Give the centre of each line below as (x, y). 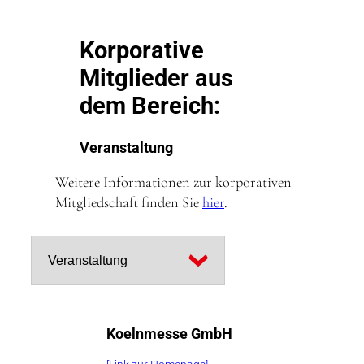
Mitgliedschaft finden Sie (129, 202)
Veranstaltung (126, 148)
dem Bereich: (150, 106)
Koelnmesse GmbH (169, 334)
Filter (44, 236)
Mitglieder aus (156, 78)
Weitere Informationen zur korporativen (173, 182)
